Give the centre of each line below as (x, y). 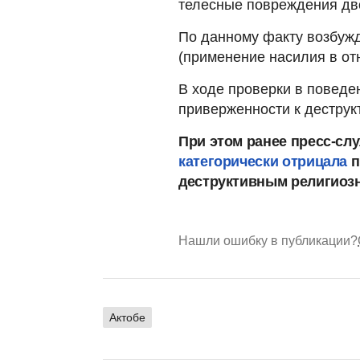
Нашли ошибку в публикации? (268, 241)
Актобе (127, 318)
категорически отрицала (265, 162)
